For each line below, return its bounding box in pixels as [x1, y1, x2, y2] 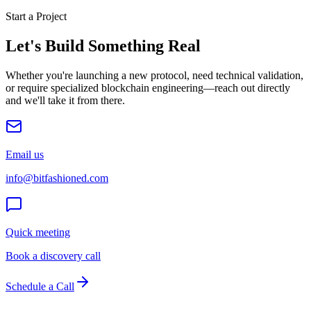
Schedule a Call [6, 280, 74, 293]
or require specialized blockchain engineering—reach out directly [6, 82, 290, 94]
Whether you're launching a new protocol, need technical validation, [6, 69, 303, 82]
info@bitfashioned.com [6, 172, 108, 185]
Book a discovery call [6, 250, 101, 262]
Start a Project [6, 10, 67, 23]
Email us [6, 149, 44, 161]
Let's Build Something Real [6, 37, 201, 56]
